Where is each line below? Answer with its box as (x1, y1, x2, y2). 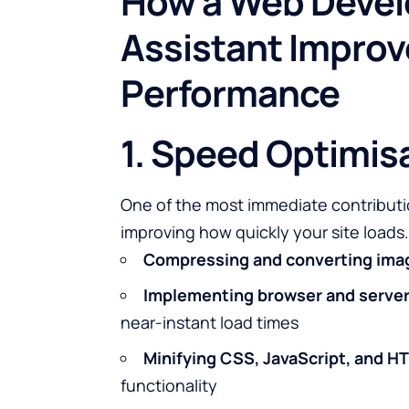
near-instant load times (121, 311, 299, 334)
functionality (121, 374, 217, 397)
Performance (121, 67, 340, 118)
